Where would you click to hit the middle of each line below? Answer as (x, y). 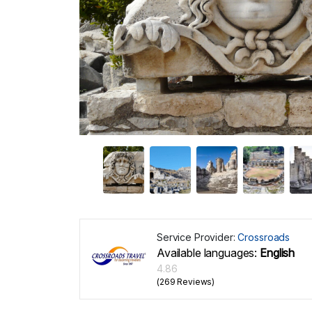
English (276, 252)
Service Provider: (197, 237)
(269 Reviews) (186, 281)
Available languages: (207, 252)
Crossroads (264, 237)
